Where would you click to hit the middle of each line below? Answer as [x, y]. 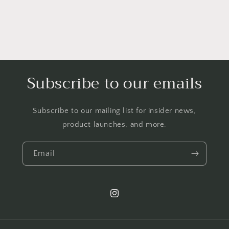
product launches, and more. [114, 125]
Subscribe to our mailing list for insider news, [114, 111]
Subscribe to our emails [114, 84]
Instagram [126, 199]
